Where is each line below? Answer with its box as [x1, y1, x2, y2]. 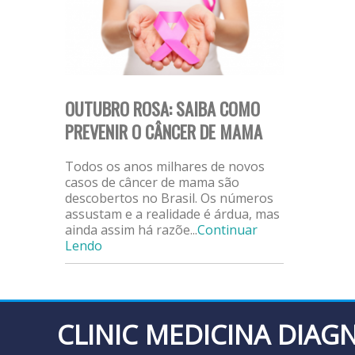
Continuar [197, 220, 258, 239]
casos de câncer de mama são [65, 173, 239, 191]
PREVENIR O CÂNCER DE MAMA [65, 117, 262, 144]
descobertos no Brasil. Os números [65, 189, 273, 207]
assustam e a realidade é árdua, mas [65, 204, 280, 223]
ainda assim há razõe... [65, 220, 197, 239]
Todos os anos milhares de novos [65, 157, 265, 175]
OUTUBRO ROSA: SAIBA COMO [65, 94, 260, 121]
